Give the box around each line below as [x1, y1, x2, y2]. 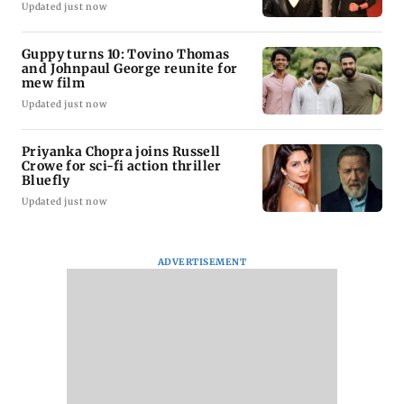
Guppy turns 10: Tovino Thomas [22, 45, 230, 62]
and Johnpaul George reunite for [22, 60, 238, 77]
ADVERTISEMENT [157, 255, 247, 268]
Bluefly [22, 171, 70, 188]
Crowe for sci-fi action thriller [22, 157, 223, 174]
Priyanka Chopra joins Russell [22, 142, 221, 160]
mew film [22, 74, 86, 91]
